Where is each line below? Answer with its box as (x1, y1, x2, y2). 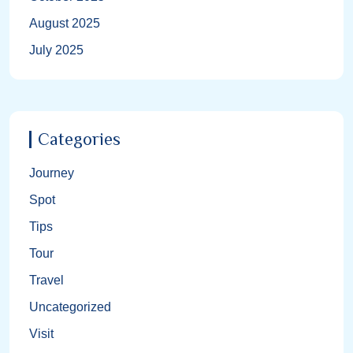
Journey (29, 165, 74, 180)
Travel (29, 273, 64, 287)
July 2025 (29, 43, 84, 57)
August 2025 (29, 16, 100, 30)
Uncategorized (29, 299, 111, 314)
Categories (38, 128, 121, 149)
